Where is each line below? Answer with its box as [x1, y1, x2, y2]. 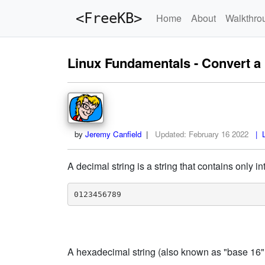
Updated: [155, 128, 189, 140]
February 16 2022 [189, 128, 248, 140]
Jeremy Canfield [85, 128, 141, 140]
